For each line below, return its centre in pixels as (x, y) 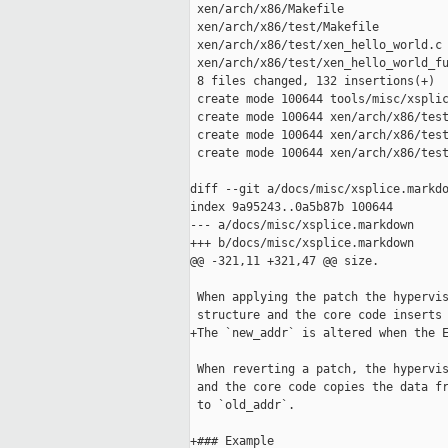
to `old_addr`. (242, 405)
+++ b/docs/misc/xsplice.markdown (302, 243)
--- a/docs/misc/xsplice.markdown (302, 225)
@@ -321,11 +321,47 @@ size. (284, 261)
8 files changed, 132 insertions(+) (312, 81)
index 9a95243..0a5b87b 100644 (291, 207)
